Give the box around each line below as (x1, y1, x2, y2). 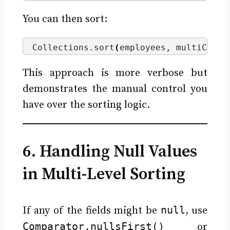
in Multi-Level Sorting (22, 164, 185, 185)
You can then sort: (22, 13, 107, 26)
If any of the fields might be (22, 204, 161, 217)
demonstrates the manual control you (22, 82, 208, 95)
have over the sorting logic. (22, 98, 150, 111)
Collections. (32, 43, 94, 53)
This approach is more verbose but (22, 66, 208, 80)
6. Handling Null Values (22, 141, 197, 162)
